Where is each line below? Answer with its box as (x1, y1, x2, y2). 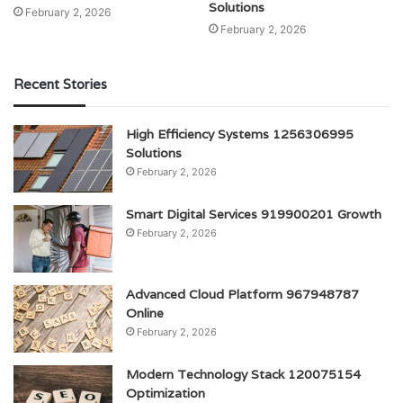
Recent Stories (13, 76, 107, 94)
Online (126, 305, 164, 322)
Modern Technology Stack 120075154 (126, 366, 361, 383)
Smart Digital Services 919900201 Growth (126, 206, 381, 223)
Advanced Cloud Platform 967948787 (126, 286, 359, 303)
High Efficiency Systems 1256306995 (126, 126, 354, 143)
